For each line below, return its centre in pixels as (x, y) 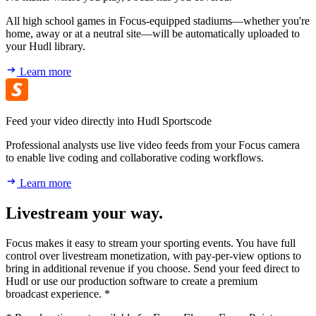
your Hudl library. (45, 47)
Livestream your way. (84, 213)
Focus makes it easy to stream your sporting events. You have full (151, 243)
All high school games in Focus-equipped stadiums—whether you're (158, 21)
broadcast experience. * (58, 294)
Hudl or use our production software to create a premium (132, 281)
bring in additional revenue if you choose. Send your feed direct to (153, 269)
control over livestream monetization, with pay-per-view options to (153, 256)
